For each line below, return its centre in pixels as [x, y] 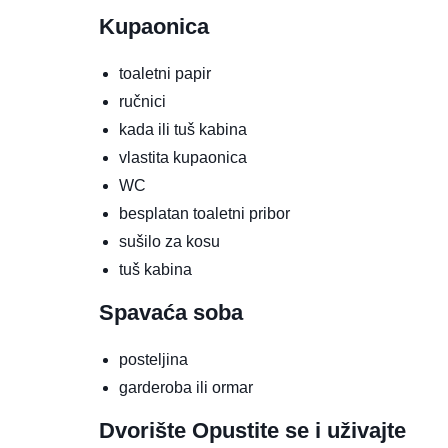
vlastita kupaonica [183, 158]
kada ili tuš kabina [183, 130]
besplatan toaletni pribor [204, 214]
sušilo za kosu [169, 242]
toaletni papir [165, 74]
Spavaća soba [171, 313]
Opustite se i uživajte [299, 431]
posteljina [153, 360]
